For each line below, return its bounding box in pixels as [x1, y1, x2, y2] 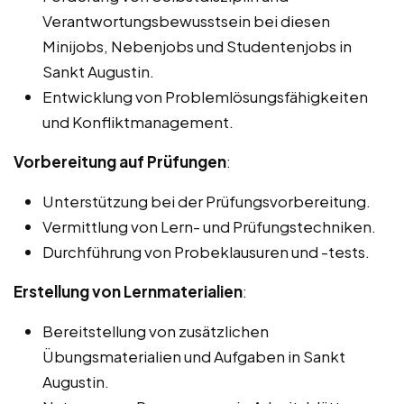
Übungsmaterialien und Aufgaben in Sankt [42, 345, 345, 366]
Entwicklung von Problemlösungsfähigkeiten [42, 86, 368, 106]
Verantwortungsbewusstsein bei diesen [42, 10, 330, 31]
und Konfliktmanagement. [42, 111, 234, 132]
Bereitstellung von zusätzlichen [42, 320, 269, 341]
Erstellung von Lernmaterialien [14, 280, 243, 301]
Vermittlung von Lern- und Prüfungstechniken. [42, 216, 376, 236]
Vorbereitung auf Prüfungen [14, 151, 226, 171]
